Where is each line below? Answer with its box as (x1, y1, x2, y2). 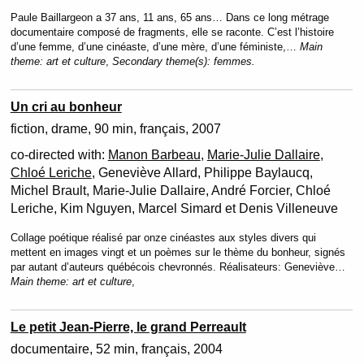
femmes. (213, 55, 255, 67)
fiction (10, 122, 45, 136)
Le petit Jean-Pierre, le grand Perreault (10, 320, 246, 334)
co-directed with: (10, 148, 108, 162)
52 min (95, 342, 135, 356)
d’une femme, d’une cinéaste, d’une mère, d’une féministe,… (10, 41, 300, 53)
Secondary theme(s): (111, 55, 214, 67)
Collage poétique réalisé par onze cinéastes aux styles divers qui (10, 232, 316, 244)
